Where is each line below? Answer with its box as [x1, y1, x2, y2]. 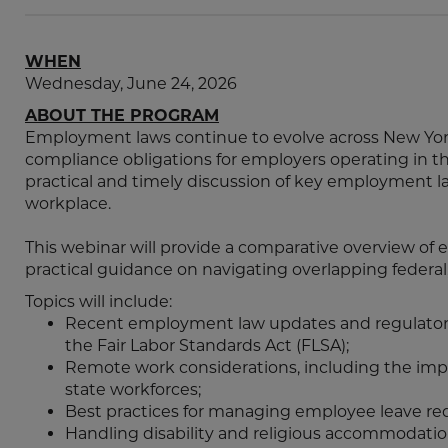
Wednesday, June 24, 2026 [25, 74, 237, 93]
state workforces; [65, 380, 201, 399]
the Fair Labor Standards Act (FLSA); [65, 336, 349, 355]
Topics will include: [25, 292, 172, 311]
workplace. [25, 194, 115, 213]
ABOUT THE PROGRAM [25, 106, 219, 125]
